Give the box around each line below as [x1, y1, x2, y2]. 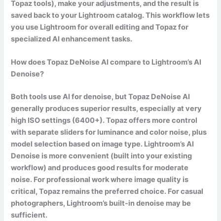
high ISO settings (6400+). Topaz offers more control [11, 116, 198, 125]
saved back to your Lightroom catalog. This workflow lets [11, 10, 210, 20]
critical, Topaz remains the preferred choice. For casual [11, 187, 204, 196]
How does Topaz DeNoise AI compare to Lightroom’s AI [11, 58, 202, 67]
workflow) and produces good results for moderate [11, 163, 189, 173]
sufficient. [11, 211, 48, 220]
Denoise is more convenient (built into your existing [11, 151, 192, 161]
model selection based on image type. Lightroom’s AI [11, 140, 194, 149]
